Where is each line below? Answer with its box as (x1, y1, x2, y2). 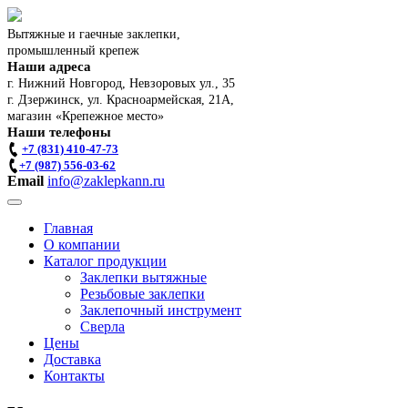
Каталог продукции (44, 253, 167, 269)
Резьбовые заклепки (80, 286, 205, 301)
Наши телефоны (7, 125, 111, 139)
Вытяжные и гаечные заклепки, (7, 27, 180, 41)
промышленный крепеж (7, 44, 139, 57)
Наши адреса (7, 59, 91, 74)
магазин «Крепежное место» (7, 109, 164, 123)
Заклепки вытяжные (80, 270, 207, 285)
